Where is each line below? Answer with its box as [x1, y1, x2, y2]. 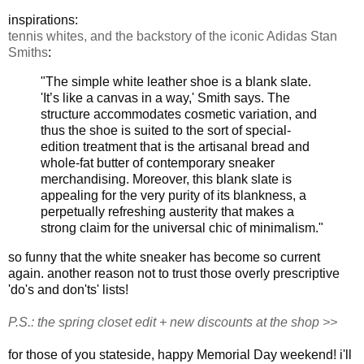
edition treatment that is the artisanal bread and [41, 140, 310, 154]
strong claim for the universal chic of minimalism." [41, 221, 323, 236]
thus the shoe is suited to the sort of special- [41, 123, 291, 138]
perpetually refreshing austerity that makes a [41, 205, 294, 219]
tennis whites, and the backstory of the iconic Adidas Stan [8, 29, 337, 44]
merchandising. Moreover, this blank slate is [41, 172, 292, 187]
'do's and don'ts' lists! [8, 283, 128, 297]
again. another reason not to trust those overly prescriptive [8, 266, 340, 280]
